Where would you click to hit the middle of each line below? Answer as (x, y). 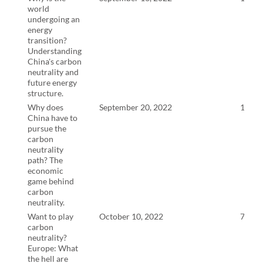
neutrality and (53, 72)
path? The (45, 160)
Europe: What (53, 248)
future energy (52, 83)
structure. (45, 93)
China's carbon (55, 62)
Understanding (55, 51)
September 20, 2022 (136, 107)
